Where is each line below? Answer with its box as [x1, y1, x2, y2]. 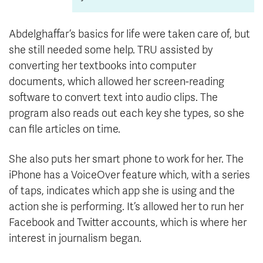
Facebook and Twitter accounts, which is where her [9, 216, 247, 230]
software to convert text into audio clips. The [9, 91, 218, 104]
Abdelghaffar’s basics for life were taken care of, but [9, 28, 250, 41]
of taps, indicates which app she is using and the [9, 184, 235, 198]
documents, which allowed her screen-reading [9, 75, 224, 89]
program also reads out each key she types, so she [9, 107, 244, 120]
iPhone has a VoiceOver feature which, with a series [9, 168, 250, 182]
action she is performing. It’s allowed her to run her [9, 200, 244, 214]
